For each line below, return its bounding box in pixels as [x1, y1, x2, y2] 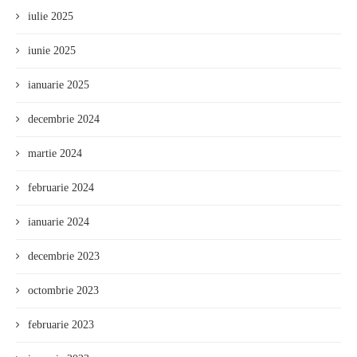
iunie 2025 [28, 45, 76, 57]
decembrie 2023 [28, 250, 100, 263]
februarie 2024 [28, 182, 94, 194]
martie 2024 [28, 147, 82, 160]
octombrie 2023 [28, 284, 99, 297]
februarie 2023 [28, 319, 94, 331]
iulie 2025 [28, 10, 73, 23]
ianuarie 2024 [28, 216, 89, 229]
